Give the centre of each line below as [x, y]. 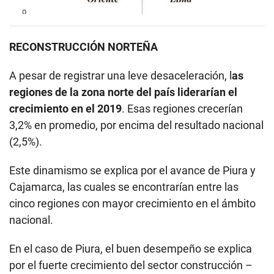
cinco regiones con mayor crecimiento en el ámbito [132, 204]
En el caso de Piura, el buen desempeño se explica [131, 249]
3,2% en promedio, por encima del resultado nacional [136, 125]
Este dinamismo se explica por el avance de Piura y [132, 171]
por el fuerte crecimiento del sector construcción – [131, 265]
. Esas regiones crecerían [182, 109]
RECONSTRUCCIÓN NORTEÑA [83, 47]
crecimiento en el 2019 [65, 109]
